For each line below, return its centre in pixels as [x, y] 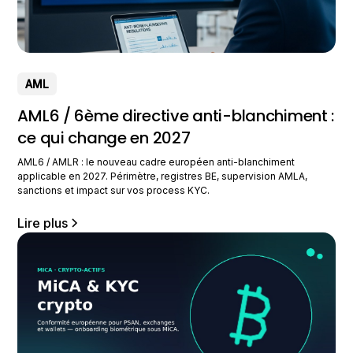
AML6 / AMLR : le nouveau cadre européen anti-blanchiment [156, 162]
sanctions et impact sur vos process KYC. [114, 190]
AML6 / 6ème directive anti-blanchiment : [176, 115]
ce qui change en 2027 [104, 137]
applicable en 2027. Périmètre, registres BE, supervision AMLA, [163, 176]
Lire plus [43, 223]
